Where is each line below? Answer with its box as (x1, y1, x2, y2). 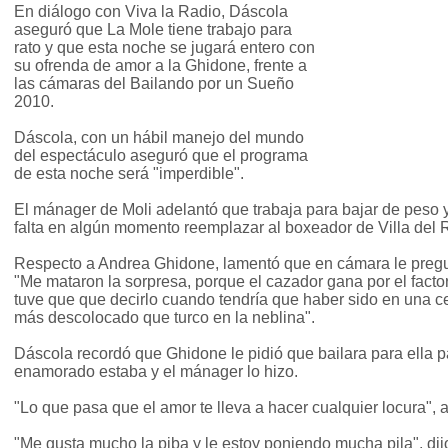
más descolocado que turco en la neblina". (14, 309, 315, 327)
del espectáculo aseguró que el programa (14, 147, 308, 165)
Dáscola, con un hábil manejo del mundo (14, 129, 304, 147)
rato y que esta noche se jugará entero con (14, 39, 315, 57)
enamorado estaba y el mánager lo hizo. (14, 363, 298, 381)
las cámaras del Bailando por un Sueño (14, 75, 294, 93)
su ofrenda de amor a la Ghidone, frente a (14, 57, 307, 75)
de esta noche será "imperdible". (14, 165, 244, 183)
